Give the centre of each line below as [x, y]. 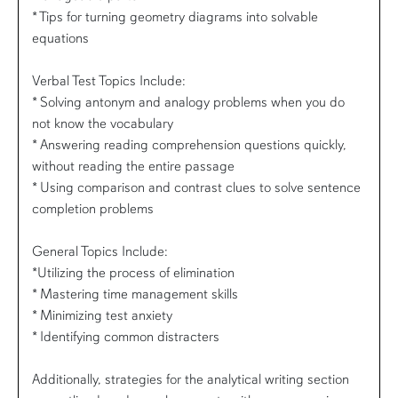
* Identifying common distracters [126, 336]
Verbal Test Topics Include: [109, 80]
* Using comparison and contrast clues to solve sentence [196, 187]
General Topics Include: [100, 251]
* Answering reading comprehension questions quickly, [189, 144]
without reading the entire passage [133, 166]
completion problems [93, 208]
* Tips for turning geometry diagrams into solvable [175, 16]
